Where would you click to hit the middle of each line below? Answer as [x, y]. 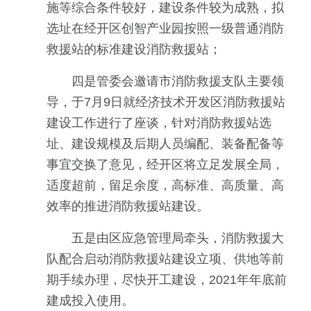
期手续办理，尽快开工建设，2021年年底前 [167, 280]
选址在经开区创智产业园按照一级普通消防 [165, 28]
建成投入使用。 [90, 301]
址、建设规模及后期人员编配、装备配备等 [165, 144]
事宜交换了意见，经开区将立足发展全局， [165, 165]
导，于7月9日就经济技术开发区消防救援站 [166, 102]
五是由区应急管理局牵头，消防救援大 [178, 238]
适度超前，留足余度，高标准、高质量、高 [165, 185]
